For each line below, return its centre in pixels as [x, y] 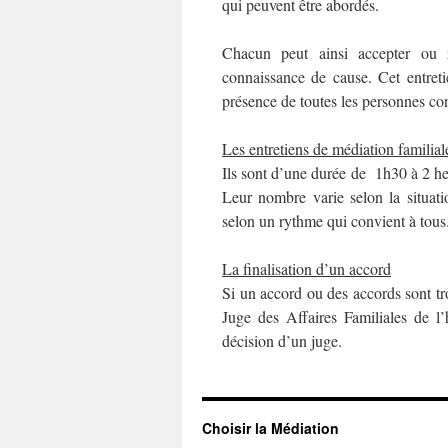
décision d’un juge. [282, 340]
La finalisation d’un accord [306, 268]
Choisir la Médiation [270, 428]
